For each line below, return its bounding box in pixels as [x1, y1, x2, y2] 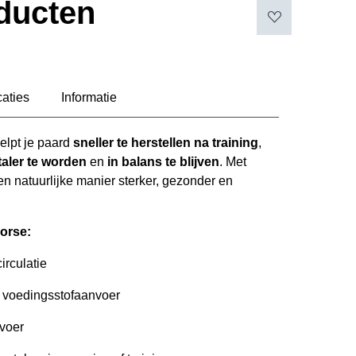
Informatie [61, 90, 117, 104]
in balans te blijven [107, 154, 219, 168]
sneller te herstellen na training [73, 135, 258, 149]
